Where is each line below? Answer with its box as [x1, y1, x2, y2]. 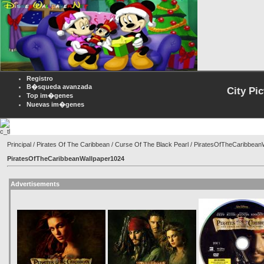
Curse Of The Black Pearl [115, 141, 189, 148]
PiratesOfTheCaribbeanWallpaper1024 [7, 155, 124, 162]
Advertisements [11, 180, 60, 187]
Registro [27, 75, 53, 82]
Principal [7, 141, 31, 148]
